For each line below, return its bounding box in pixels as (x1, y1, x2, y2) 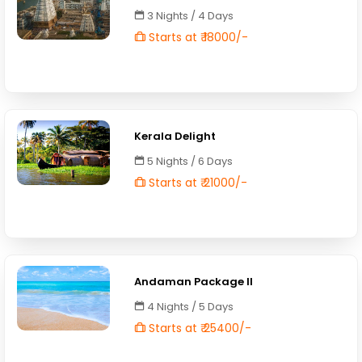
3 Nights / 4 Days (145, 8, 234, 23)
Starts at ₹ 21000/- (145, 175, 248, 191)
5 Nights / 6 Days (145, 154, 234, 169)
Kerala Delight (134, 128, 217, 144)
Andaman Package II (134, 274, 254, 289)
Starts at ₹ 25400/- (145, 320, 252, 336)
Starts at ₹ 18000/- (145, 29, 249, 45)
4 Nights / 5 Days (145, 299, 234, 314)
